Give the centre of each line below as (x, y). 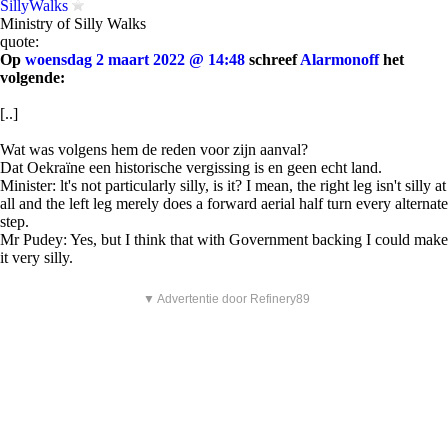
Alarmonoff (339, 59)
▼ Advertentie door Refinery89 (226, 299)
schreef (272, 59)
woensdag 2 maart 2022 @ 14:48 (135, 59)
